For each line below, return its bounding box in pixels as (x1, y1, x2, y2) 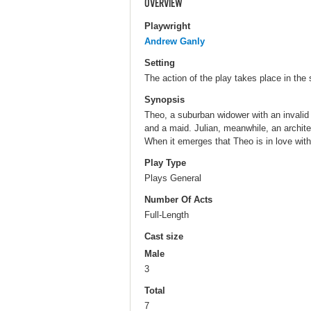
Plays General (144, 172, 201, 183)
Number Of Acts (144, 194, 212, 205)
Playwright (144, 20, 190, 31)
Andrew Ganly (144, 35, 205, 47)
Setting (144, 57, 175, 68)
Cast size (144, 231, 183, 242)
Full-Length (144, 210, 189, 221)
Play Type (144, 158, 186, 169)
